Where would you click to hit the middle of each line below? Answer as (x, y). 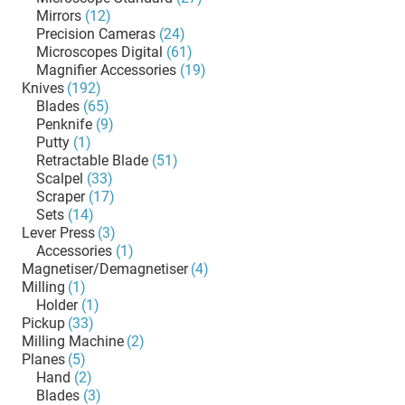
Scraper (61, 197)
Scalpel (60, 179)
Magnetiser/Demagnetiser (105, 269)
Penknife (64, 124)
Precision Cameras (96, 34)
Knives (43, 88)
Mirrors (59, 16)
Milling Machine (73, 341)
